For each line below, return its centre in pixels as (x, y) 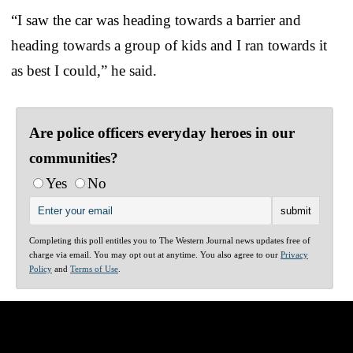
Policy (41, 268)
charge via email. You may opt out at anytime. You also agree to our (155, 254)
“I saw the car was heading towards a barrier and (156, 20)
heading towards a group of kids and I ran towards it (169, 45)
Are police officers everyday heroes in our (162, 132)
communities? (74, 158)
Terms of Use (94, 268)
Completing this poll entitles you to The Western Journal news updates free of (170, 240)
